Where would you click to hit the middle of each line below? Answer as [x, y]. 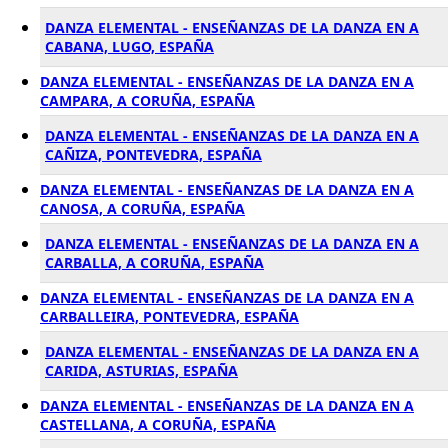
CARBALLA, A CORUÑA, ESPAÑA [154, 262]
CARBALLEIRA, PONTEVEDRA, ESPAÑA [169, 316]
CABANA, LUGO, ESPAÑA [129, 46]
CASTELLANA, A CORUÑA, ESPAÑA [158, 424]
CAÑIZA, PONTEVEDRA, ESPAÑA [153, 154]
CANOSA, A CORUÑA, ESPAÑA [142, 208]
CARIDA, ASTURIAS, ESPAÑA [141, 370]
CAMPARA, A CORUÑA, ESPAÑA [147, 100]
